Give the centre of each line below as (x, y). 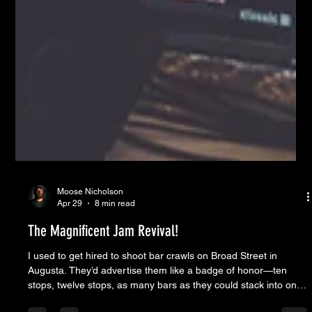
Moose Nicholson (91, 223)
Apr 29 (70, 234)
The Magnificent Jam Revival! (103, 262)
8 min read (115, 234)
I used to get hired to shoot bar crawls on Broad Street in (153, 287)
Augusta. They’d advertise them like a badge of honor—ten (49, 301)
